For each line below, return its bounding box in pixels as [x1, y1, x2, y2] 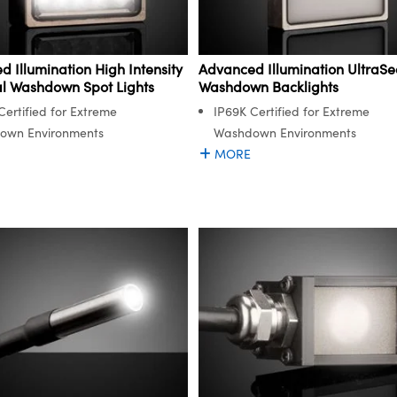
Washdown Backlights [198, 77, 339, 97]
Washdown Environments [214, 124, 356, 142]
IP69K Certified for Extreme [214, 103, 370, 121]
